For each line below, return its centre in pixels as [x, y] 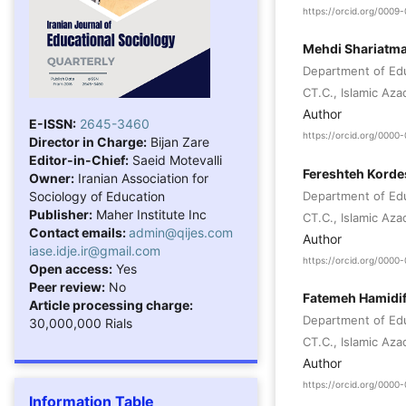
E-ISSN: [53, 123]
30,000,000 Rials [81, 323]
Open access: [71, 268]
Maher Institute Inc [150, 214]
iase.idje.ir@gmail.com [95, 250]
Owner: [52, 178]
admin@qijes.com [181, 232]
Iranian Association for [141, 178]
